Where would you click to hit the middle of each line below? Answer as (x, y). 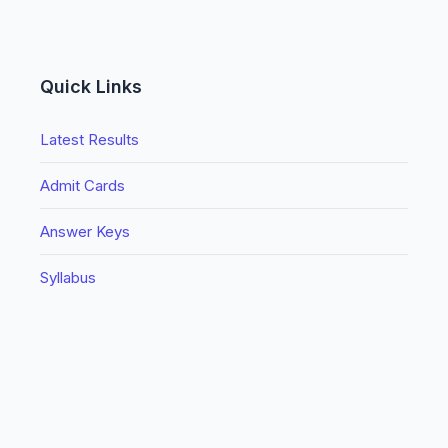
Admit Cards (82, 185)
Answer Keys (85, 231)
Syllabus (68, 277)
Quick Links (91, 86)
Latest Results (89, 139)
